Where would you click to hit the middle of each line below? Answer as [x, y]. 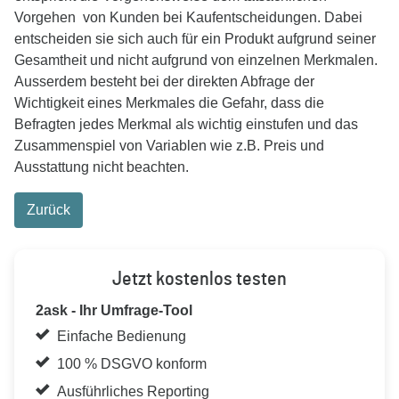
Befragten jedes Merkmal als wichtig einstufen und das [186, 124]
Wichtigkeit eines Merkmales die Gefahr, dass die [169, 103]
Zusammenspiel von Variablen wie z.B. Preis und [169, 146]
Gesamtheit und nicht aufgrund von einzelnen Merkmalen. [196, 60]
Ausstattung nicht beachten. [102, 167]
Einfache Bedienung [122, 336]
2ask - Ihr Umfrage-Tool [114, 310]
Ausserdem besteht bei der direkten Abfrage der [164, 81]
